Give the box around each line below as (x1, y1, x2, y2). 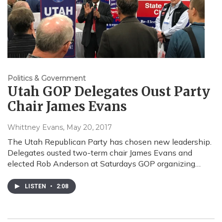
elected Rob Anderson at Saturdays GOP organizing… (7, 159, 201, 169)
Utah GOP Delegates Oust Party (7, 83, 210, 100)
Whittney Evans (7, 123, 63, 132)
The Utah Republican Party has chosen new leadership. (7, 137, 212, 147)
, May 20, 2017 (63, 123, 112, 132)
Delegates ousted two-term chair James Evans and (7, 148, 192, 158)
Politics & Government (7, 74, 86, 83)
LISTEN (25, 183, 48, 190)
